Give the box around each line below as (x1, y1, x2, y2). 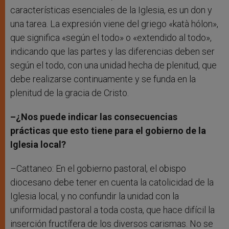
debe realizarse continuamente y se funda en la (10, 74, 196, 85)
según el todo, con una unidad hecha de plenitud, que (10, 60, 217, 71)
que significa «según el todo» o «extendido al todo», (10, 32, 212, 43)
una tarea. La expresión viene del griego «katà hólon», (10, 18, 218, 30)
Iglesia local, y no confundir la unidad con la (10, 191, 179, 202)
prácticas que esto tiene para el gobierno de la (10, 125, 206, 136)
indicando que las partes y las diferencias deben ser (10, 46, 215, 57)
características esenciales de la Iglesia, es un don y (10, 5, 212, 16)
